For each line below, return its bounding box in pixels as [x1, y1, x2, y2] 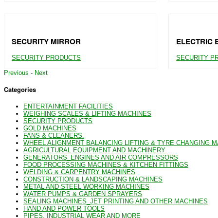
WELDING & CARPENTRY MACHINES [23, 168, 135, 176]
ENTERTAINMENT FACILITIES [23, 102, 113, 110]
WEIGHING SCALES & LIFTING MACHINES [23, 109, 151, 117]
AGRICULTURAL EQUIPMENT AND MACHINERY [23, 146, 165, 154]
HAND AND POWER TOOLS [23, 204, 105, 212]
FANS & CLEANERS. [23, 131, 84, 139]
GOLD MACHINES [23, 124, 76, 132]
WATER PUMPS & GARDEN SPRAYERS [23, 190, 142, 198]
